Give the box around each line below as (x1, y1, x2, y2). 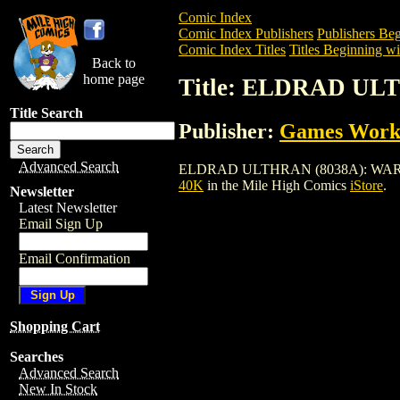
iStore (350, 177, 383, 193)
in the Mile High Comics (204, 177, 350, 193)
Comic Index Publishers (179, 26, 313, 41)
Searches (10, 349, 63, 364)
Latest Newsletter (19, 200, 117, 215)
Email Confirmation (19, 251, 130, 266)
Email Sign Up (19, 216, 103, 231)
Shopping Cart (10, 319, 100, 334)
